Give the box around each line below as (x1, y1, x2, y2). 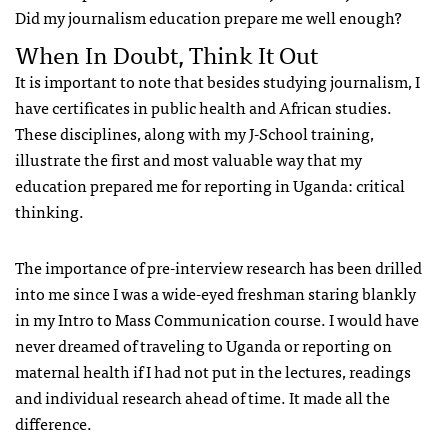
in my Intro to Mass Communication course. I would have (15, 305, 419, 332)
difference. (15, 409, 92, 436)
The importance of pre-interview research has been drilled (15, 253, 422, 280)
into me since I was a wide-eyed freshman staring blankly (15, 279, 416, 306)
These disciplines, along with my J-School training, (15, 119, 374, 146)
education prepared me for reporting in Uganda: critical (15, 171, 405, 198)
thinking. (15, 197, 84, 224)
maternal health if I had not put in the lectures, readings (15, 357, 411, 384)
